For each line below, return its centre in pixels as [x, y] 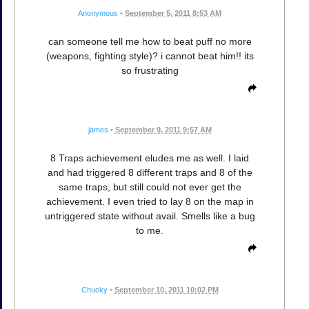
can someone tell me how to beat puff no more [150, 42]
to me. [150, 231]
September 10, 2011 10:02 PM [166, 290]
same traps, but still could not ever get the [150, 187]
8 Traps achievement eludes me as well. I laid [150, 158]
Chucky [94, 290]
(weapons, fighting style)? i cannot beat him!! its [150, 56]
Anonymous [98, 13]
